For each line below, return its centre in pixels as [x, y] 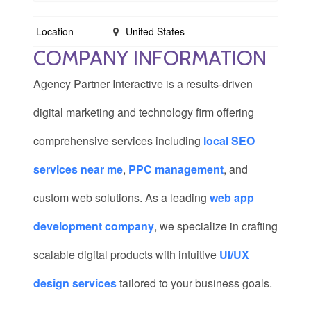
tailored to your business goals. [194, 283]
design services [75, 283]
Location [54, 31]
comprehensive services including [118, 141]
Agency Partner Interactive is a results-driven [143, 84]
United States [153, 31]
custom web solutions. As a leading [121, 197]
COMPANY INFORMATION [150, 58]
